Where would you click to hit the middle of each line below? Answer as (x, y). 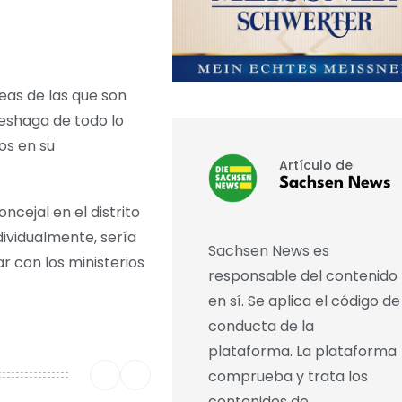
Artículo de (315, 165)
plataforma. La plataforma (302, 352)
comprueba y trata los (288, 377)
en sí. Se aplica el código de (304, 301)
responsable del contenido (302, 276)
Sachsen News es (268, 251)
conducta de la (261, 327)
